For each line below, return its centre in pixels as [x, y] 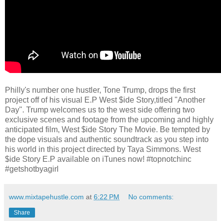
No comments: [151, 197]
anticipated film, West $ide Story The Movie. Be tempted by [108, 129]
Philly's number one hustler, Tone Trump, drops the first [100, 90]
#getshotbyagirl [32, 169]
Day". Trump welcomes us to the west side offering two [100, 110]
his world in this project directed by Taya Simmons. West [103, 149]
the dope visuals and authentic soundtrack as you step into [107, 139]
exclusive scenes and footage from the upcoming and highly [109, 119]
